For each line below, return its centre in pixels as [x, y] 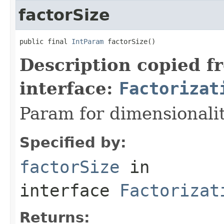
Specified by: [73, 142]
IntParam [87, 41]
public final [45, 41]
